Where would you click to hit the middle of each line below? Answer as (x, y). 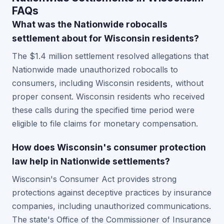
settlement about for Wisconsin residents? (105, 38)
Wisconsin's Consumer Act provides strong (94, 179)
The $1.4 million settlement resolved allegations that (110, 56)
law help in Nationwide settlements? (91, 161)
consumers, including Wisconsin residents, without (108, 83)
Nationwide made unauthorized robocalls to (95, 69)
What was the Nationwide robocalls (90, 24)
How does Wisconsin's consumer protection (109, 147)
